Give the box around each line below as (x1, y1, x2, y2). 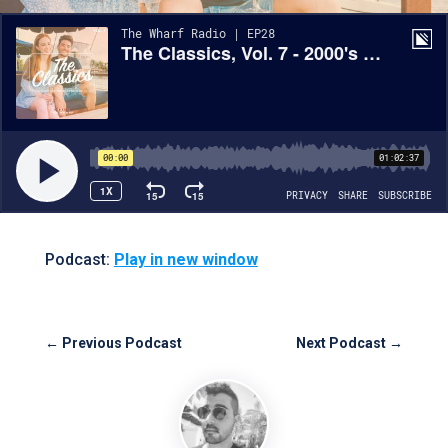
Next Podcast (296, 335, 387, 351)
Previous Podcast (61, 335, 182, 351)
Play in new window (113, 250, 258, 269)
